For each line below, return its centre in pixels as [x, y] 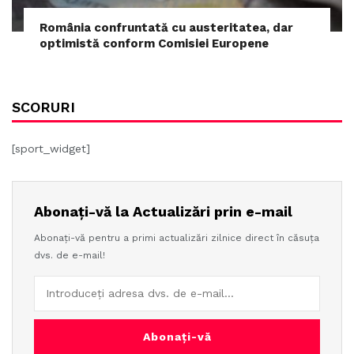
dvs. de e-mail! [70, 255]
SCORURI [43, 107]
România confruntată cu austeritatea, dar [166, 27]
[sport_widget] [51, 148]
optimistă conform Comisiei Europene [154, 43]
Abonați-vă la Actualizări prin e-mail [163, 211]
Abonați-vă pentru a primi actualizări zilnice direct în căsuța [177, 237]
